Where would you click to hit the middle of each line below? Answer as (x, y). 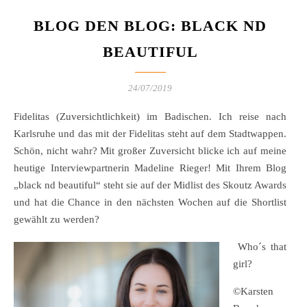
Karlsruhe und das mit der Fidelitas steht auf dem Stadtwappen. (150, 134)
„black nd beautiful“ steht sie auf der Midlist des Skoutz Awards (150, 185)
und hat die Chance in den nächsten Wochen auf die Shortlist (150, 202)
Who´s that (260, 247)
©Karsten (253, 292)
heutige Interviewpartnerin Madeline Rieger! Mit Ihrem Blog (150, 168)
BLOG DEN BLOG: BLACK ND (150, 26)
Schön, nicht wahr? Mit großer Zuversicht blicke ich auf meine (150, 151)
